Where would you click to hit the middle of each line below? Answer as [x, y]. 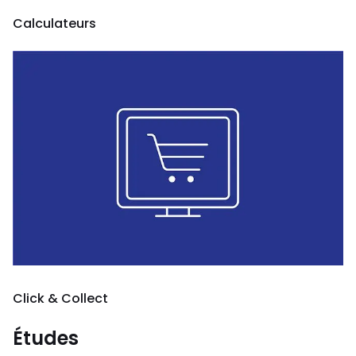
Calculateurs [54, 23]
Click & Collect [60, 298]
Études [46, 338]
